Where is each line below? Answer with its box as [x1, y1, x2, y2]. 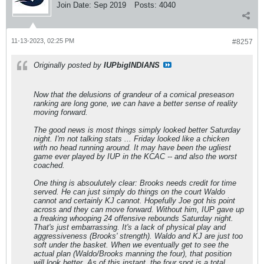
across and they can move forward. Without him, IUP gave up [34, 205, 244, 214]
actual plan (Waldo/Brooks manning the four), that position [34, 249, 232, 258]
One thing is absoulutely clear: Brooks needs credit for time [34, 179, 236, 187]
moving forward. [34, 108, 88, 117]
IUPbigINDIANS [104, 61, 160, 70]
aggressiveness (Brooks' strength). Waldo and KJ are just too [34, 232, 243, 240]
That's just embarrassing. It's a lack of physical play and [34, 223, 226, 232]
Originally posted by [34, 61, 104, 70]
